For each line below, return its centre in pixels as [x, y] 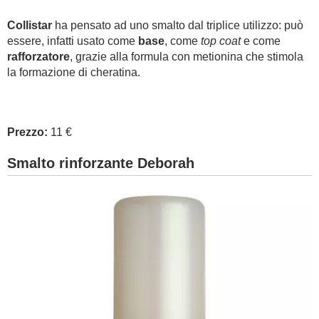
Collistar [30, 25]
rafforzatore [38, 57]
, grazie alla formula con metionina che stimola [187, 57]
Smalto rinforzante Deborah [101, 163]
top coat [221, 41]
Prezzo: [27, 132]
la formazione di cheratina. [74, 72]
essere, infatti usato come [73, 41]
